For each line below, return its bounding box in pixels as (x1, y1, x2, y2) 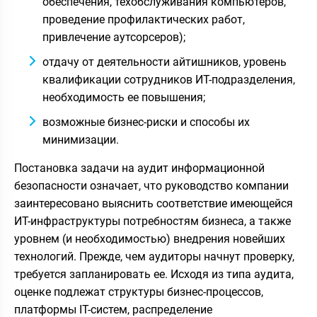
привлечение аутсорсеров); (42, 30, 185, 44)
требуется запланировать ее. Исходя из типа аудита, (14, 267, 294, 281)
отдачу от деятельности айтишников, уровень (42, 54, 287, 69)
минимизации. (42, 132, 119, 146)
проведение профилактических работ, (42, 12, 245, 26)
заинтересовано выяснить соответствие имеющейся (14, 196, 293, 210)
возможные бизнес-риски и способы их (42, 115, 250, 129)
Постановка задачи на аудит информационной (14, 161, 265, 175)
